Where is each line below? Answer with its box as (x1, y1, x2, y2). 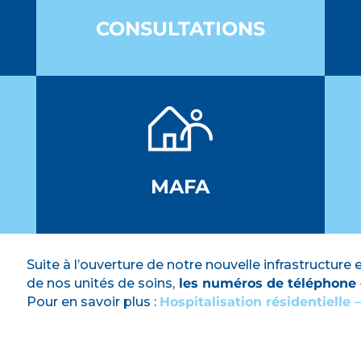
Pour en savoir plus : (27, 293, 160, 309)
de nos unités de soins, (27, 275, 176, 291)
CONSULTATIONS (95, 16, 265, 40)
